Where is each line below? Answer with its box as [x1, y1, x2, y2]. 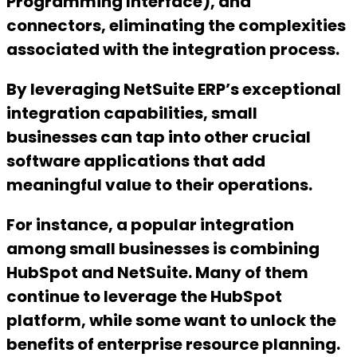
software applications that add [6, 150, 265, 173]
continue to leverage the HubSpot [6, 285, 282, 308]
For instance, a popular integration [6, 214, 294, 237]
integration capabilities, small [6, 102, 257, 125]
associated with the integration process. [6, 38, 339, 61]
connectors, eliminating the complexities [6, 14, 346, 37]
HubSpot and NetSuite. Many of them [6, 261, 308, 284]
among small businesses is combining [6, 237, 320, 261]
